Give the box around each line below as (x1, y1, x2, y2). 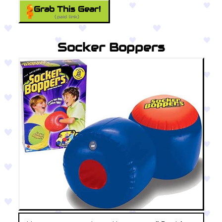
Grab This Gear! (33, 3, 101, 14)
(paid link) (55, 13, 80, 19)
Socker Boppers (57, 39, 165, 55)
